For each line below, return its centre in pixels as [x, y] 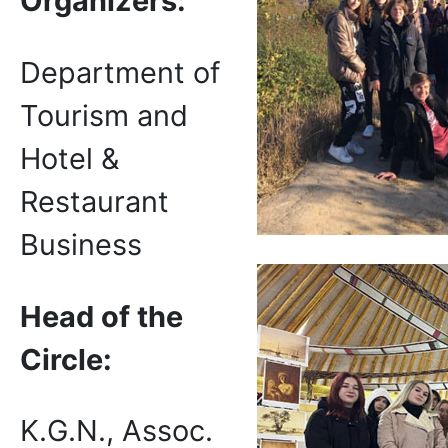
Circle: [66, 359]
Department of [120, 72]
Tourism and [104, 115]
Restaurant [94, 201]
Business [81, 244]
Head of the [101, 316]
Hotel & [69, 158]
